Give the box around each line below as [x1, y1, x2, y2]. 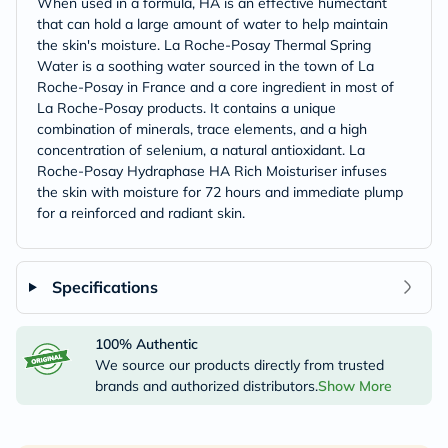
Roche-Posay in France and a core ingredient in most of [37, 77, 394, 96]
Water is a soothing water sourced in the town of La [37, 56, 374, 75]
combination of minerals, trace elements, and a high [37, 119, 367, 138]
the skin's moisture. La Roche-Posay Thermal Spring [37, 35, 371, 54]
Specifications [51, 276, 158, 297]
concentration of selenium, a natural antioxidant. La [37, 140, 365, 159]
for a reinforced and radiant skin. [37, 203, 245, 222]
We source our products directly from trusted [94, 355, 384, 374]
